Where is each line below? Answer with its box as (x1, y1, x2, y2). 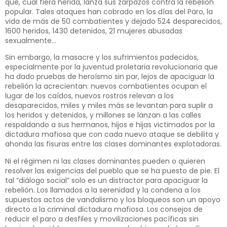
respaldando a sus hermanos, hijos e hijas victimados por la (5, 120, 215, 130)
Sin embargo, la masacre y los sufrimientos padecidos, (5, 52, 199, 63)
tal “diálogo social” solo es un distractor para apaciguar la (5, 175, 208, 185)
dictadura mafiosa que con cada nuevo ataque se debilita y (5, 129, 219, 140)
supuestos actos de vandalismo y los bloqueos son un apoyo (5, 194, 220, 205)
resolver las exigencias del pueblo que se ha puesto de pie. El (5, 165, 219, 176)
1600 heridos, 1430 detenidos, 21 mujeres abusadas (5, 26, 182, 36)
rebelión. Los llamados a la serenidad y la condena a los (5, 184, 201, 195)
